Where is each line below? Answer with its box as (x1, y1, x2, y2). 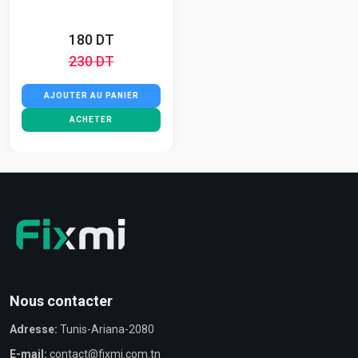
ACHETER (70, 114, 113, 124)
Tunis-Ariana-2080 (58, 322, 154, 336)
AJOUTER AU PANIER (43, 90, 139, 100)
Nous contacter (10, 292, 113, 309)
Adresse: (10, 322, 58, 336)
